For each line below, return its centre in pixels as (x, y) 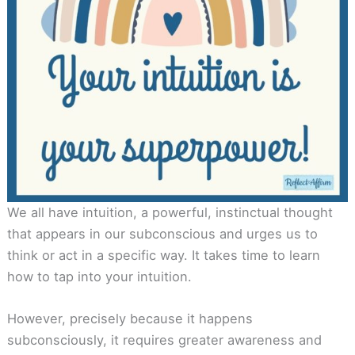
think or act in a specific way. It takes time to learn (163, 255)
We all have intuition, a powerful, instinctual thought (170, 212)
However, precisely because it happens (130, 319)
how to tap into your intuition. (99, 276)
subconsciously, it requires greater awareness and (164, 340)
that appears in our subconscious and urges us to (162, 233)
